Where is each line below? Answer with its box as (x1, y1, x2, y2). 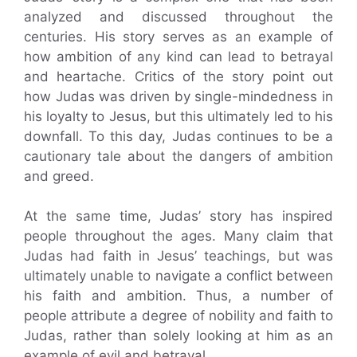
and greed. (24, 167, 94, 184)
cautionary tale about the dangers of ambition (24, 147, 333, 164)
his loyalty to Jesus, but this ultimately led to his (24, 108, 333, 124)
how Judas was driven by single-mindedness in (24, 88, 333, 104)
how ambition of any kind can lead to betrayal (24, 48, 333, 65)
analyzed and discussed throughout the (24, 8, 333, 25)
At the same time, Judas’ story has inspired (24, 208, 333, 225)
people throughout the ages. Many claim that (24, 228, 333, 245)
